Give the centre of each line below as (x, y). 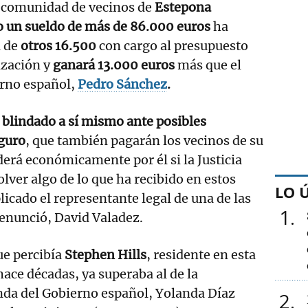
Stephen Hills (106, 254)
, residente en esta (201, 254)
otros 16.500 (60, 45)
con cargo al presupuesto (174, 45)
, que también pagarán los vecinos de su (144, 140)
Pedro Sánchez (122, 84)
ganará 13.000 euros (114, 65)
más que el (208, 65)
